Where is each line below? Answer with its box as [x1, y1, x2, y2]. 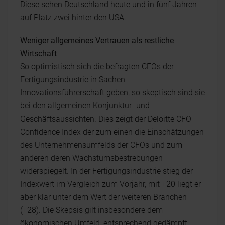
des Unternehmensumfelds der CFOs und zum [20, 140, 182, 150]
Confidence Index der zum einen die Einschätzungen [20, 127, 204, 137]
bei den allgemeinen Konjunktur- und [20, 100, 150, 110]
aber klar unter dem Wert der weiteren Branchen [20, 192, 187, 202]
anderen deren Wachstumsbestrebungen [20, 153, 163, 163]
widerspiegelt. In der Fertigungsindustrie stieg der [20, 166, 193, 176]
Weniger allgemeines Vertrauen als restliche [20, 35, 174, 45]
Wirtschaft [20, 48, 57, 58]
